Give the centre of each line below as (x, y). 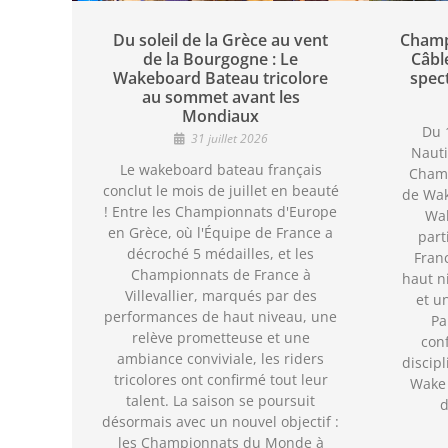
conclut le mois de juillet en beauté (220, 191)
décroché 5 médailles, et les (221, 254)
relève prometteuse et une (220, 338)
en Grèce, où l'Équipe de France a (221, 233)
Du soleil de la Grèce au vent (221, 40)
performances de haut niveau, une (221, 317)
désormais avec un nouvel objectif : (221, 422)
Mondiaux (221, 116)
